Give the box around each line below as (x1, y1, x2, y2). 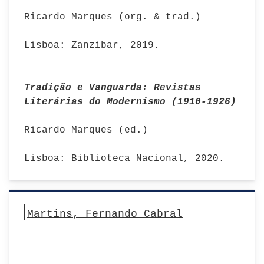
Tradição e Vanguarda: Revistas (24, 82, 201, 93)
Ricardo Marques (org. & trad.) (24, 12, 213, 22)
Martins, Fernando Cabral (27, 208, 183, 220)
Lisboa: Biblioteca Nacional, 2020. (24, 153, 225, 164)
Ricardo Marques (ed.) (24, 125, 148, 136)
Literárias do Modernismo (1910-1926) (24, 97, 236, 107)
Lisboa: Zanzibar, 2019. (24, 40, 160, 51)
